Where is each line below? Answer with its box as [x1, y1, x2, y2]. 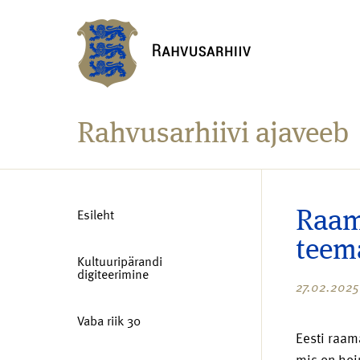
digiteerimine [77, 264, 149, 284]
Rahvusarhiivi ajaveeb [77, 121, 349, 149]
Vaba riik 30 [77, 311, 141, 330]
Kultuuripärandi [77, 252, 162, 271]
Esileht [77, 205, 114, 224]
